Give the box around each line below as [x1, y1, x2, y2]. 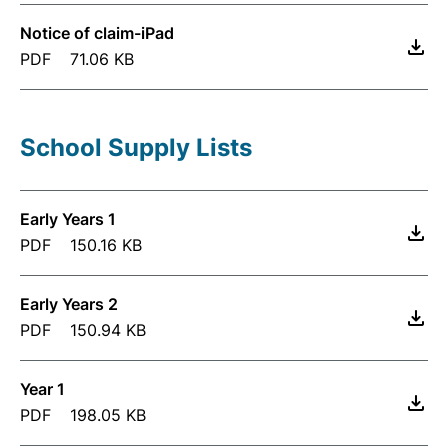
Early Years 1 [20, 209, 116, 229]
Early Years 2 [20, 294, 118, 314]
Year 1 [20, 379, 65, 399]
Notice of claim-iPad [20, 23, 174, 43]
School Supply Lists [20, 133, 252, 162]
